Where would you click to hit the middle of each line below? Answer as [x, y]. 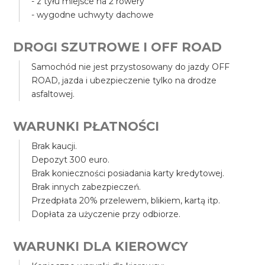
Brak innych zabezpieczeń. [86, 187]
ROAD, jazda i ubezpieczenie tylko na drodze [124, 80]
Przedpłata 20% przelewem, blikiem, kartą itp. [126, 201]
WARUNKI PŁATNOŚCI [86, 126]
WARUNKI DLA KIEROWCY [101, 246]
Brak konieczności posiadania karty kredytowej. [128, 173]
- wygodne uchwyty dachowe [93, 15]
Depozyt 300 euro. [71, 160]
